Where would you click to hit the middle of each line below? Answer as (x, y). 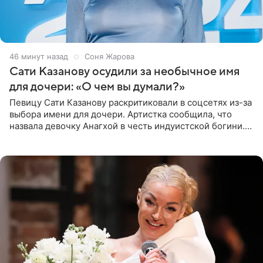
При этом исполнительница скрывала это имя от (114, 137)
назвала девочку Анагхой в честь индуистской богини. (127, 126)
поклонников (38, 149)
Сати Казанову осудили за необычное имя (124, 71)
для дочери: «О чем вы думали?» (97, 87)
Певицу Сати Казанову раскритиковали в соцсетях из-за (131, 102)
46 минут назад (39, 56)
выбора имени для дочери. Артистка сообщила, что (121, 114)
